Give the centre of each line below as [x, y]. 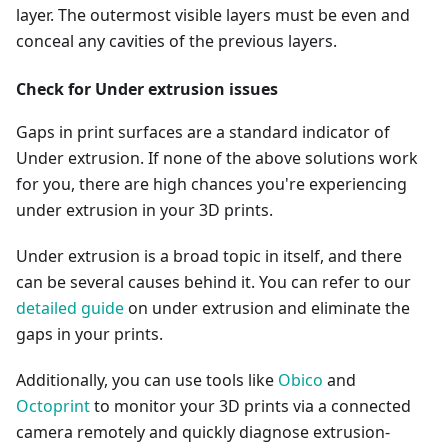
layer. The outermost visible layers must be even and [213, 15]
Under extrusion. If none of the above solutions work [217, 158]
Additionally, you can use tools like [147, 380]
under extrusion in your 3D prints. [144, 210]
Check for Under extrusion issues [147, 89]
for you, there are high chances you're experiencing [211, 184]
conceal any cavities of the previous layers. [176, 41]
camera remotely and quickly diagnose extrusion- [203, 432]
